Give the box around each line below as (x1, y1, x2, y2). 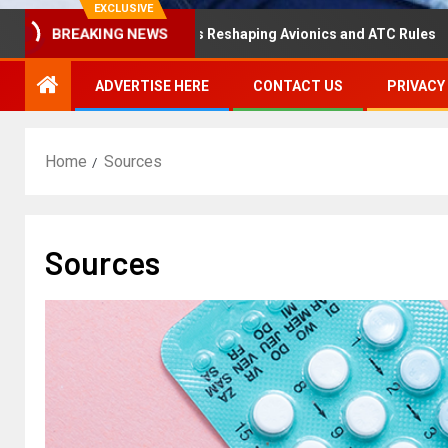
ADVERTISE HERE (95, 78, 209, 94)
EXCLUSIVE (93, 2, 153, 15)
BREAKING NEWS (53, 25, 167, 43)
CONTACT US (253, 78, 343, 94)
